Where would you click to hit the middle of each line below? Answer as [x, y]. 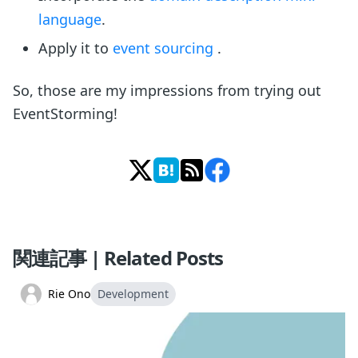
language [70, 19]
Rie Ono [69, 294]
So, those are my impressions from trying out [167, 91]
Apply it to [76, 48]
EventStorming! [65, 114]
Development [133, 294]
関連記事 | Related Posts [118, 258]
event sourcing [165, 48]
